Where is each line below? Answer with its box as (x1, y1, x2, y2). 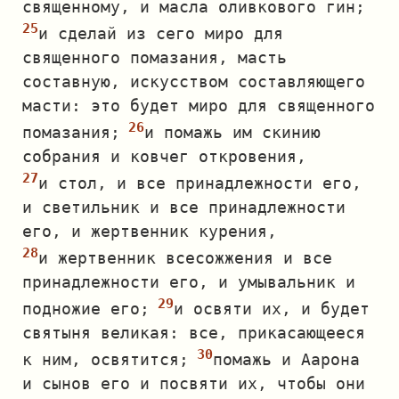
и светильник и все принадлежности (22, 198, 346, 216)
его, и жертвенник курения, (22, 222, 277, 240)
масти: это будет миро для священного (22, 96, 375, 115)
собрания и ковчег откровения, (22, 147, 306, 166)
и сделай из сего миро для (38, 24, 283, 43)
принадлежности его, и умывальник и (22, 273, 355, 291)
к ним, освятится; (22, 350, 189, 369)
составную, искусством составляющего (22, 72, 365, 91)
